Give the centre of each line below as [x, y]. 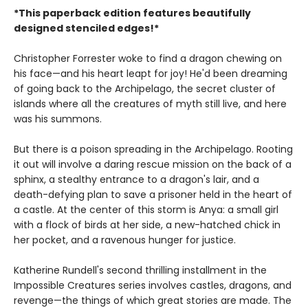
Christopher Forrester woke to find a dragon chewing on [148, 58]
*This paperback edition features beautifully [132, 13]
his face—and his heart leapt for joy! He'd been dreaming [151, 73]
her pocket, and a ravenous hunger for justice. [125, 240]
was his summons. [58, 119]
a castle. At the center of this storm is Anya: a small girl [146, 209]
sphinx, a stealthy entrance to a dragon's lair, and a [136, 179]
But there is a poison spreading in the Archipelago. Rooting [153, 149]
